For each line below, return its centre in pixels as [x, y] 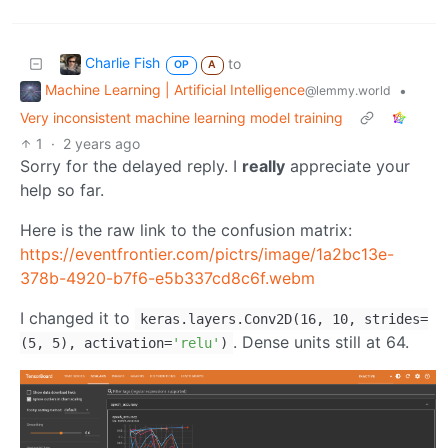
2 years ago [102, 143]
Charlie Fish [122, 63]
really [263, 165]
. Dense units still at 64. [321, 341]
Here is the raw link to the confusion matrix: [186, 229]
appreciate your [347, 165]
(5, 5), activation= [96, 342]
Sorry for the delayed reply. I [131, 165]
